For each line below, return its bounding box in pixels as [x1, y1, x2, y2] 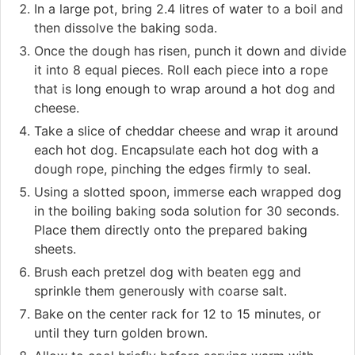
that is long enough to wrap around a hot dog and [34, 80, 335, 97]
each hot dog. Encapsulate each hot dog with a [34, 141, 319, 158]
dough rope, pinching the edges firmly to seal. [34, 160, 311, 177]
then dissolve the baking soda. [34, 19, 217, 36]
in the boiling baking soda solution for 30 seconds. [34, 202, 339, 219]
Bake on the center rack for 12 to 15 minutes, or [34, 305, 321, 322]
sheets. [34, 240, 76, 257]
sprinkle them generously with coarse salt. [34, 282, 287, 299]
